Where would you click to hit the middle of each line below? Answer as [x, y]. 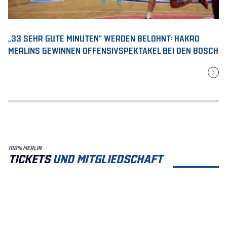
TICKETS [29, 158]
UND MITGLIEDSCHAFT [106, 158]
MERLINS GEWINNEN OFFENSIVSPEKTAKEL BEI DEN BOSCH [113, 49]
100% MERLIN [25, 147]
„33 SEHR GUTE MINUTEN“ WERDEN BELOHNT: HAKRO [104, 37]
